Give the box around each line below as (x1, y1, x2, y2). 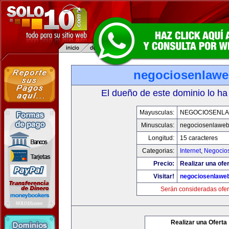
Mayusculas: (139, 109, 174, 116)
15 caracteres (179, 134, 218, 142)
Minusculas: (141, 122, 174, 129)
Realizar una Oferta (171, 219, 227, 226)
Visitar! (153, 173, 174, 180)
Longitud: (148, 134, 174, 142)
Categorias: (142, 147, 174, 154)
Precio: (153, 160, 174, 167)
